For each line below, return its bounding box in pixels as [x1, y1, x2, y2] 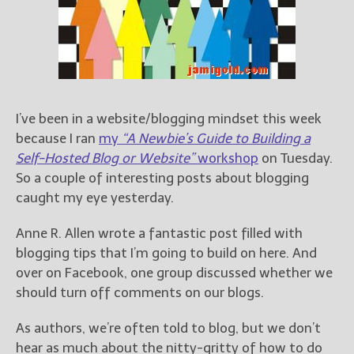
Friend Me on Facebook [193, 235, 311, 249]
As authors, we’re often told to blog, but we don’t [16, 320, 321, 337]
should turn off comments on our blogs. [16, 284, 264, 301]
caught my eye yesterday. [16, 190, 174, 206]
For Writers [184, 65, 239, 78]
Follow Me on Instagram [193, 328, 316, 341]
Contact [184, 134, 224, 148]
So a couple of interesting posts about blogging [16, 170, 309, 186]
